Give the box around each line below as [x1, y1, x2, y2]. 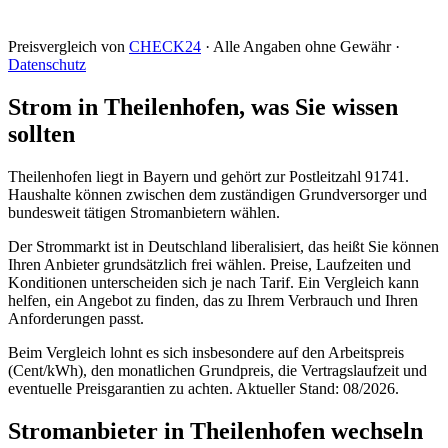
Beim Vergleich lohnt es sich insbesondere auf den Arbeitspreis [8, 343, 404, 361]
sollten [8, 120, 75, 147]
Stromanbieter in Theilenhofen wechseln [8, 417, 423, 444]
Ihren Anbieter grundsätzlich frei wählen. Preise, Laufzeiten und [8, 255, 411, 273]
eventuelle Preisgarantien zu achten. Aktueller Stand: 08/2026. [8, 379, 399, 397]
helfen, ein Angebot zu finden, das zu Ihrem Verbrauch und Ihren [8, 291, 418, 309]
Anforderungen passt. [8, 309, 144, 327]
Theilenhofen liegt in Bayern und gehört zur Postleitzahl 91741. [8, 167, 409, 185]
